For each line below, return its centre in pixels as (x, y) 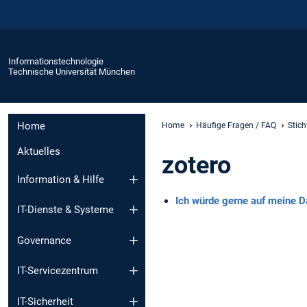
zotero (196, 165)
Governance (44, 240)
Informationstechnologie (56, 61)
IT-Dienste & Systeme (65, 210)
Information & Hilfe (61, 179)
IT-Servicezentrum (58, 271)
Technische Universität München (72, 71)
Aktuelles (39, 152)
